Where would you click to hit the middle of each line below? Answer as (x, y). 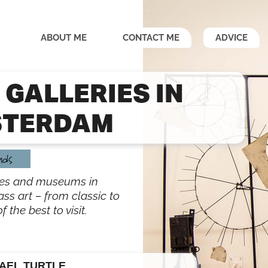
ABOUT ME (64, 38)
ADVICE (232, 38)
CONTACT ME (151, 38)
